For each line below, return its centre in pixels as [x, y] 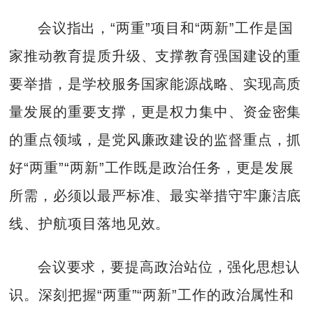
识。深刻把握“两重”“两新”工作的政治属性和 [152, 295]
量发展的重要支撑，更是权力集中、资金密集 [155, 111]
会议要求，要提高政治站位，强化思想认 [169, 267]
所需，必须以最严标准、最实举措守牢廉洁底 [155, 195]
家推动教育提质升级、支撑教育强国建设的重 [155, 56]
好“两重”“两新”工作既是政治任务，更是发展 [152, 167]
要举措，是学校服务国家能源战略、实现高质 [155, 83]
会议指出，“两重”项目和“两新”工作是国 [165, 28]
